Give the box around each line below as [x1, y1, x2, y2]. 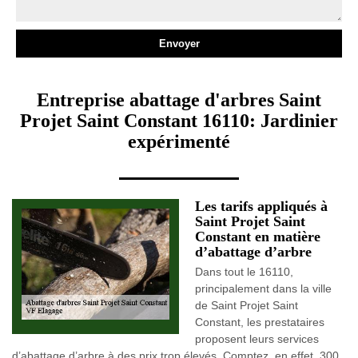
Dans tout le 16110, [195, 265, 293, 278]
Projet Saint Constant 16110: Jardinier [20, 110, 338, 131]
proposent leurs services [195, 332, 319, 345]
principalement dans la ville [195, 282, 332, 295]
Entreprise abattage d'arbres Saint [37, 89, 321, 110]
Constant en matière [195, 229, 320, 245]
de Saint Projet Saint [195, 299, 298, 312]
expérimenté [128, 131, 230, 152]
